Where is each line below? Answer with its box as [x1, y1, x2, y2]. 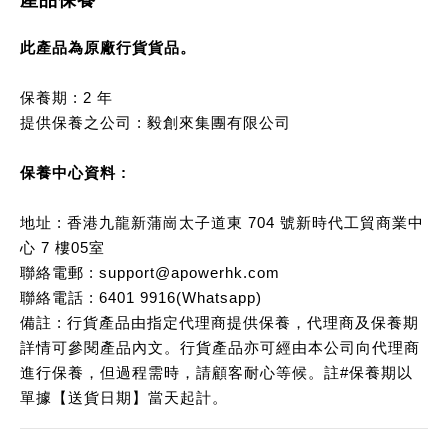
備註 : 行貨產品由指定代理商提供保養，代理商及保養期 [20, 313, 419, 331]
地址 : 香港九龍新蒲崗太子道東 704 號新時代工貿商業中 [20, 213, 424, 231]
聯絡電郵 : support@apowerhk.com [20, 263, 280, 281]
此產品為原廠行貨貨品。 [20, 38, 196, 56]
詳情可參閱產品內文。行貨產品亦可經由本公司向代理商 [20, 338, 420, 356]
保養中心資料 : [20, 163, 127, 181]
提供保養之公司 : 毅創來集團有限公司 [20, 113, 291, 131]
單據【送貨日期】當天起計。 [20, 388, 228, 406]
